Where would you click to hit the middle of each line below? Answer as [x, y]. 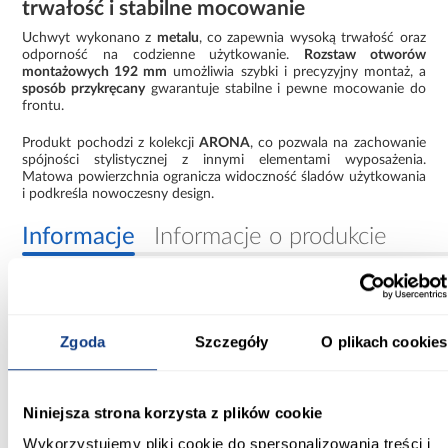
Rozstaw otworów [364, 54]
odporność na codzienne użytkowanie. [163, 54]
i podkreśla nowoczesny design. [118, 193]
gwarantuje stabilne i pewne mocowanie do [285, 88]
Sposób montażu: [76, 434]
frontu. [43, 105]
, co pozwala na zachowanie [338, 142]
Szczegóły [232, 341]
